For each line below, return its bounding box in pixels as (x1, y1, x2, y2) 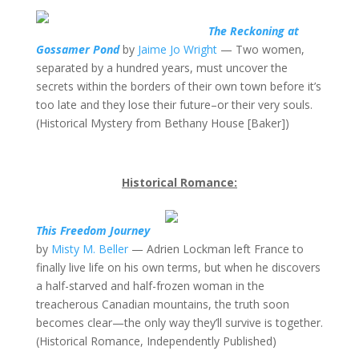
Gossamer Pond (35, 42, 119, 57)
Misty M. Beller (50, 241, 128, 256)
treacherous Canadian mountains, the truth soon (35, 296, 289, 312)
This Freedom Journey (35, 223, 150, 238)
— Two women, (216, 42, 305, 57)
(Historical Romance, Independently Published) (35, 333, 276, 349)
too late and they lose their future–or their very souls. (35, 97, 313, 112)
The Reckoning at (208, 23, 299, 38)
